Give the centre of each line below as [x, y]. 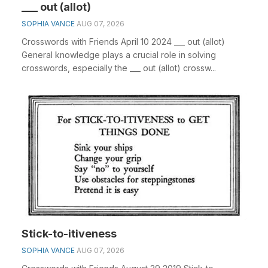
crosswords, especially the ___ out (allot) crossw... [119, 68]
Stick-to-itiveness [69, 233]
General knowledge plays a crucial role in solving [119, 55]
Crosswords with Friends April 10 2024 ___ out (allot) [123, 42]
